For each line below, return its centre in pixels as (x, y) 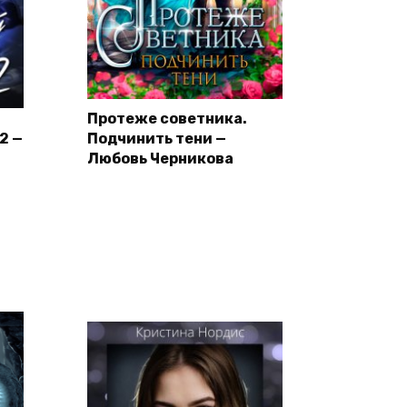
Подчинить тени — (157, 139)
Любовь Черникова (160, 159)
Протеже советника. (167, 119)
